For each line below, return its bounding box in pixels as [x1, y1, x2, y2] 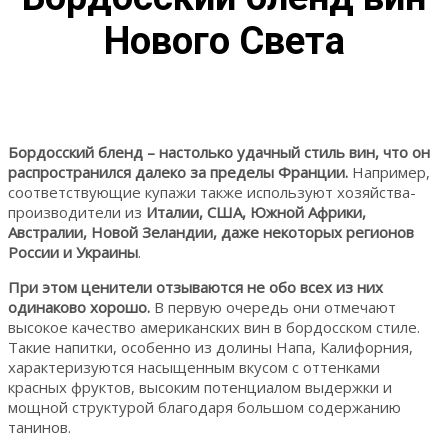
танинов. [8, 416, 71, 437]
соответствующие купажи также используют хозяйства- [8, 181, 416, 202]
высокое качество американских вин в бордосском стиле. [8, 316, 420, 337]
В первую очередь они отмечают [150, 296, 396, 317]
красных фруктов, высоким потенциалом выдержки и [8, 376, 392, 397]
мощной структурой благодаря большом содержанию [8, 396, 401, 417]
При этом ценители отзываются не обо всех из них [8, 276, 383, 297]
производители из [8, 201, 146, 222]
